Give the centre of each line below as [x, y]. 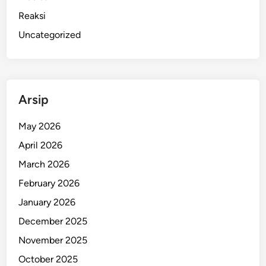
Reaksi [32, 16]
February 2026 [49, 183]
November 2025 [53, 240]
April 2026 [41, 145]
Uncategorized [50, 35]
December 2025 [53, 221]
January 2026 [47, 202]
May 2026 [40, 126]
